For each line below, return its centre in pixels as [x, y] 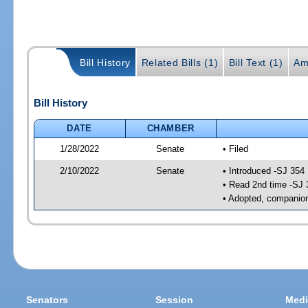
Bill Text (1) [256, 63]
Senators [47, 300]
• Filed [235, 148]
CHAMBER [171, 128]
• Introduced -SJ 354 [263, 170]
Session [175, 300]
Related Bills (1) [180, 63]
